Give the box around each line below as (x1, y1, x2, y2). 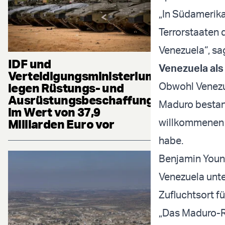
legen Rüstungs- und (8, 80, 124, 96)
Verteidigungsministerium (8, 68, 156, 84)
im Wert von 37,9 (8, 104, 100, 120)
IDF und (8, 56, 51, 72)
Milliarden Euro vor (8, 117, 115, 132)
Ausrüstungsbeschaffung (8, 92, 154, 108)
